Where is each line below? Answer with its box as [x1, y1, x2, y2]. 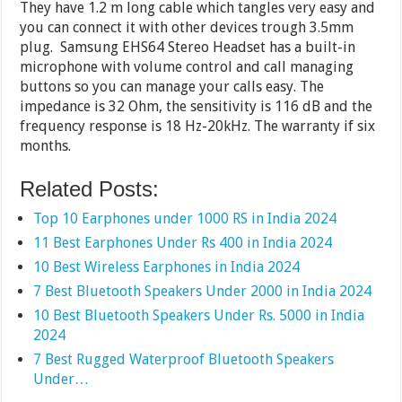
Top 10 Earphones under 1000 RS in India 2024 [33, 209, 337, 227]
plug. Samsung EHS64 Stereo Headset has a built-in [20, 38, 356, 56]
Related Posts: [20, 176, 160, 201]
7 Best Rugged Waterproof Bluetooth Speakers [33, 350, 335, 368]
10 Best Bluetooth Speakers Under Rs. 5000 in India [33, 306, 365, 324]
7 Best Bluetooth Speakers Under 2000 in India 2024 [33, 282, 372, 300]
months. [20, 136, 72, 154]
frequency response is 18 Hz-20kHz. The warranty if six [20, 117, 376, 135]
